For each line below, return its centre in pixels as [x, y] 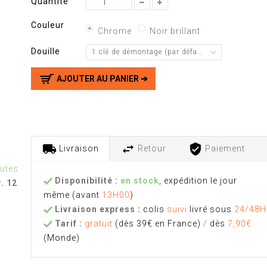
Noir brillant [175, 31]
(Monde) [62, 237]
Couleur [49, 25]
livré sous [211, 209]
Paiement [224, 148]
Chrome [114, 31]
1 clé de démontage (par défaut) [150, 52]
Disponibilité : [86, 180]
